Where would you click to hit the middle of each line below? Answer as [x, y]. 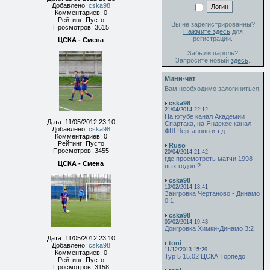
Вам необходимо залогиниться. [213, 89]
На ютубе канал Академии [205, 116]
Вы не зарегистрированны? [213, 24]
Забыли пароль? [213, 53]
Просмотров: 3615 [81, 27]
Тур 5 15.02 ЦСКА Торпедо [205, 256]
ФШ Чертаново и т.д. [196, 131]
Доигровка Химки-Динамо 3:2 [209, 228]
